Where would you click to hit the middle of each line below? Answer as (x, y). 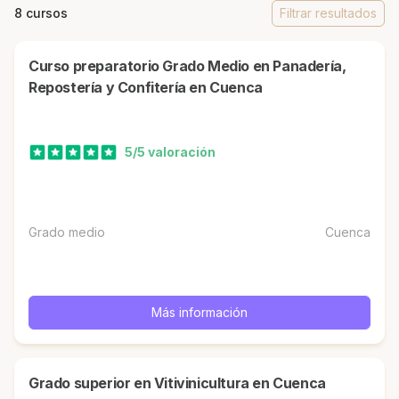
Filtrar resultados (328, 13)
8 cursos (41, 13)
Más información (199, 312)
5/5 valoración (170, 152)
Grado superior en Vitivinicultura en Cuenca (182, 383)
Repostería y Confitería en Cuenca (146, 87)
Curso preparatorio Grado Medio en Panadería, (34, 66)
